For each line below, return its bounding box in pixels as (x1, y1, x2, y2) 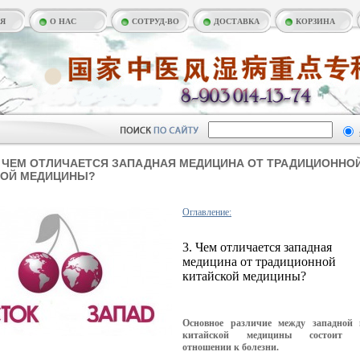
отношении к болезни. (182, 342, 279, 353)
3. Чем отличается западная (182, 240, 332, 254)
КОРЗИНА (296, 17, 335, 26)
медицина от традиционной (182, 255, 336, 268)
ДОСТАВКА (214, 17, 260, 26)
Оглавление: (182, 207, 231, 218)
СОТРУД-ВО (132, 17, 179, 26)
